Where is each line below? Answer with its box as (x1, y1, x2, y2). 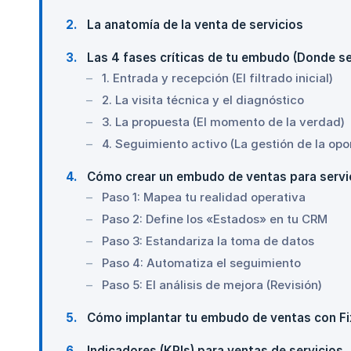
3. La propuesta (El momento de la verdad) (102, 114, 345, 130)
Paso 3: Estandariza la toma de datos (102, 233, 314, 249)
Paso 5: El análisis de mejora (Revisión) (102, 277, 322, 293)
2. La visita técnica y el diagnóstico (102, 92, 304, 108)
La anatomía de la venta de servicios (84, 17, 303, 33)
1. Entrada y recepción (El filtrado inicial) (102, 71, 333, 86)
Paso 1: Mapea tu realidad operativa (102, 190, 306, 205)
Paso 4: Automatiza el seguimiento (102, 255, 301, 271)
